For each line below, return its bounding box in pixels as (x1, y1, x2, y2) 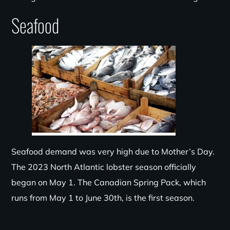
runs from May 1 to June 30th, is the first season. (11, 193, 195, 203)
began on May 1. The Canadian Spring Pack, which (11, 177, 206, 187)
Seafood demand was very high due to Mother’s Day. (11, 146, 215, 157)
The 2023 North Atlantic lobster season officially (11, 162, 197, 172)
